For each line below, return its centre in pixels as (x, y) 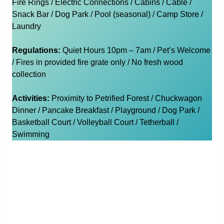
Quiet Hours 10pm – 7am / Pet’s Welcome (136, 50)
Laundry (26, 26)
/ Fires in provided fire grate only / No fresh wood (97, 62)
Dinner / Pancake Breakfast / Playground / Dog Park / (105, 110)
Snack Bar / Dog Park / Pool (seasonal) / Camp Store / (107, 14)
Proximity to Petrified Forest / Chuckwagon (126, 98)
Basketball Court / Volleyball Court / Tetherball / (95, 122)
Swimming (30, 134)
